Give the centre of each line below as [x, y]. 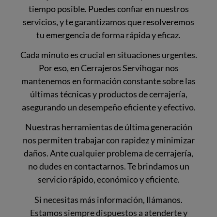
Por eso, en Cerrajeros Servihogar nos [108, 68]
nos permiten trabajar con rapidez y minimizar [108, 140]
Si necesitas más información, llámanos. [108, 199]
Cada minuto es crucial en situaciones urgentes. [108, 54]
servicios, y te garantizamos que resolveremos [108, 22]
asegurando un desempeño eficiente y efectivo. [108, 107]
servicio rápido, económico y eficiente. [108, 179]
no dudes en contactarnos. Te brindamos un [108, 166]
